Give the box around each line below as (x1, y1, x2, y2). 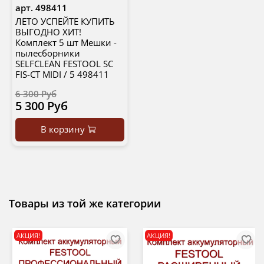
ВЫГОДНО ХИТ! (15, 26, 81, 38)
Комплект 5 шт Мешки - (15, 37, 117, 49)
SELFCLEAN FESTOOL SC (15, 58, 113, 70)
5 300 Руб (15, 98, 68, 114)
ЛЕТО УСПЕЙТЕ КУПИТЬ (15, 15, 115, 28)
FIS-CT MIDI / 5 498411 (15, 68, 109, 81)
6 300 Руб (15, 88, 57, 100)
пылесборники (15, 47, 80, 60)
